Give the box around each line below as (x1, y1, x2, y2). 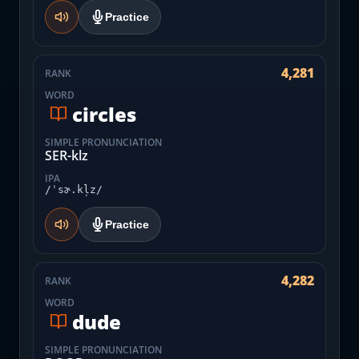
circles (72, 100, 136, 127)
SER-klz (45, 147, 88, 164)
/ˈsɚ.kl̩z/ (45, 184, 103, 196)
